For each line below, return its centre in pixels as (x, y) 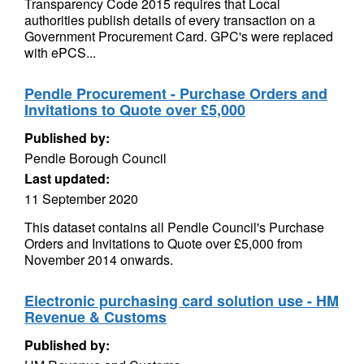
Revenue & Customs (95, 317)
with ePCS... (60, 52)
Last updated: (67, 178)
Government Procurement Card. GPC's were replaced (179, 36)
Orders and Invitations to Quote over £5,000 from (163, 243)
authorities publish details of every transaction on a (170, 20)
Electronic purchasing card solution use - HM (182, 301)
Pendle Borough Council (95, 158)
